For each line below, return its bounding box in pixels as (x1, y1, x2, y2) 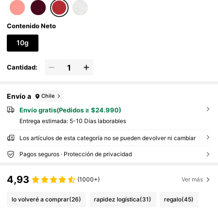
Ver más (182, 176, 203, 183)
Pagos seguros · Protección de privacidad (19, 150, 132, 158)
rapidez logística (94, 196, 140, 203)
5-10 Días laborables (69, 117, 126, 125)
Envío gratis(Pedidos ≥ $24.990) (19, 106, 121, 114)
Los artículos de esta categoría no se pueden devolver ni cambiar (19, 134, 196, 142)
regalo (164, 196, 182, 203)
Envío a (7, 91, 32, 100)
